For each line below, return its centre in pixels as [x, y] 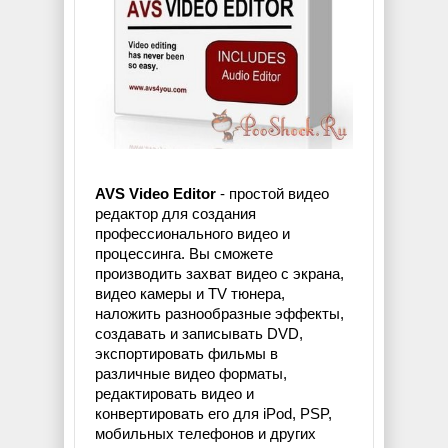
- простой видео [272, 194]
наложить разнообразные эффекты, [219, 314]
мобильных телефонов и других [205, 434]
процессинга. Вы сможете [184, 254]
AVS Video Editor [155, 194]
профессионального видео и [192, 234]
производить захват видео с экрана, [219, 274]
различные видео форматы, [191, 374]
